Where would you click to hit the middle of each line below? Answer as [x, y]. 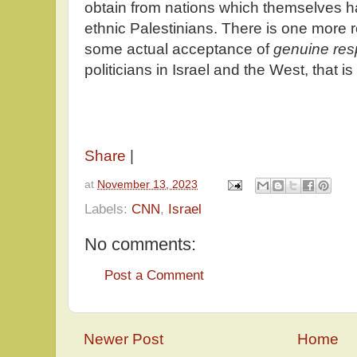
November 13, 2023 [147, 184]
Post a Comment [154, 275]
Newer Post [124, 339]
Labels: [108, 208]
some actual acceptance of [179, 49]
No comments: [140, 244]
